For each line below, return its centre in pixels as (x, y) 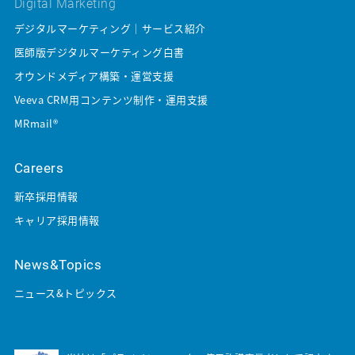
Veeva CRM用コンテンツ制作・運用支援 (111, 100)
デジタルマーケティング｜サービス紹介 (110, 29)
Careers (39, 168)
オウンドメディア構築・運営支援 (94, 76)
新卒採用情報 (46, 197)
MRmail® (36, 124)
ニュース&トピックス (65, 293)
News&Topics (58, 265)
